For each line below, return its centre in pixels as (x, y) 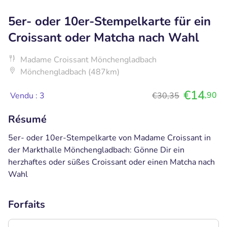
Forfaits (27, 204)
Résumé (27, 119)
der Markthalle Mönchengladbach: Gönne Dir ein (96, 150)
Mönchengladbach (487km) (70, 72)
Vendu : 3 (27, 96)
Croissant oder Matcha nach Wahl (104, 37)
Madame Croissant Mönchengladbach (88, 60)
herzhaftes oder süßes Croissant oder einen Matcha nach (111, 162)
